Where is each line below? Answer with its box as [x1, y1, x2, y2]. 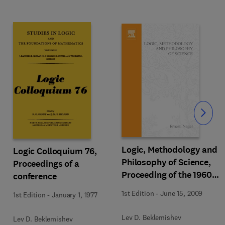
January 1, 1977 [52, 190, 97, 199]
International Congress [122, 181, 212, 193]
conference [13, 170, 57, 182]
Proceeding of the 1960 [122, 169, 212, 181]
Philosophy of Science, [122, 156, 211, 168]
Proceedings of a [13, 158, 79, 170]
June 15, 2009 [160, 189, 203, 198]
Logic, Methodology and [122, 144, 217, 156]
